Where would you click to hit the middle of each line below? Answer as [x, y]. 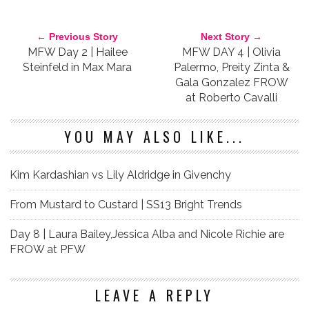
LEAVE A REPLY [154, 295]
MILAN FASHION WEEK [50, 9]
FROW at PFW [48, 249]
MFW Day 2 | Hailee [77, 52]
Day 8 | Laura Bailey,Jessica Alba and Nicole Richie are [147, 234]
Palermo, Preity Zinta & [231, 67]
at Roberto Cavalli [232, 97]
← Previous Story [78, 36]
